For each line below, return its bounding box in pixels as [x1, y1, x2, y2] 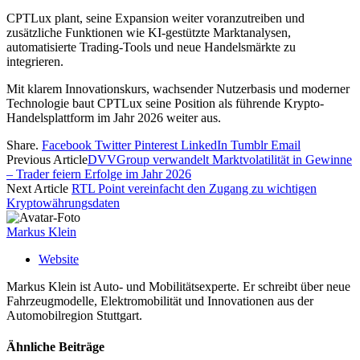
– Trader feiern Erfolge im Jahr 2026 [6, 167, 191, 182]
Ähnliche [6, 340, 59, 354]
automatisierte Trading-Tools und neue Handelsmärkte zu [6, 40, 296, 55]
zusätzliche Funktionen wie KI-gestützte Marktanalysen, [6, 26, 291, 40]
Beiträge [59, 340, 104, 354]
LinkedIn [181, 138, 227, 153]
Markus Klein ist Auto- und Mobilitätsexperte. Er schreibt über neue [6, 280, 350, 294]
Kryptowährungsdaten [6, 196, 120, 211]
